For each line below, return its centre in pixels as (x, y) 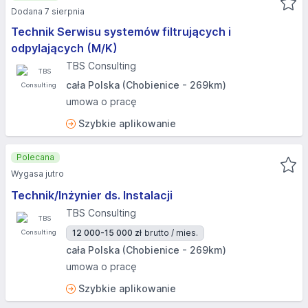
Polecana (35, 157)
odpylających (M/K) (64, 48)
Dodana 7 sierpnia (48, 11)
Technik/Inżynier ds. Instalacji (92, 195)
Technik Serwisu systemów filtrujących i (121, 32)
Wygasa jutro (37, 174)
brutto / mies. (171, 233)
